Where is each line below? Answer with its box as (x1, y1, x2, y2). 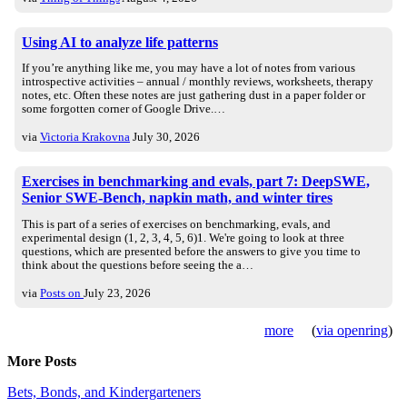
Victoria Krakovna (40, 130, 130, 144)
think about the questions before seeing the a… (22, 259, 253, 273)
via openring (316, 322, 388, 338)
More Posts (7, 352, 76, 369)
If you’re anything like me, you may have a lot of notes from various (22, 62, 355, 75)
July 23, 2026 (84, 285, 151, 300)
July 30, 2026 (133, 130, 200, 144)
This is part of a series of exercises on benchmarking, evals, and (22, 218, 331, 232)
